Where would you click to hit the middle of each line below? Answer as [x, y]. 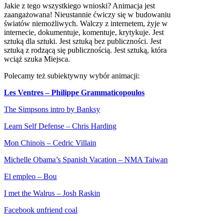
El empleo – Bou [30, 176]
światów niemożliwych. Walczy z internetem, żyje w [86, 23]
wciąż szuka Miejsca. [37, 59]
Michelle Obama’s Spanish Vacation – [64, 159]
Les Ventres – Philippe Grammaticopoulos [74, 92]
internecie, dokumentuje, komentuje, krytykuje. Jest [84, 32]
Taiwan [155, 159]
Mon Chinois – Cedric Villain [50, 143]
